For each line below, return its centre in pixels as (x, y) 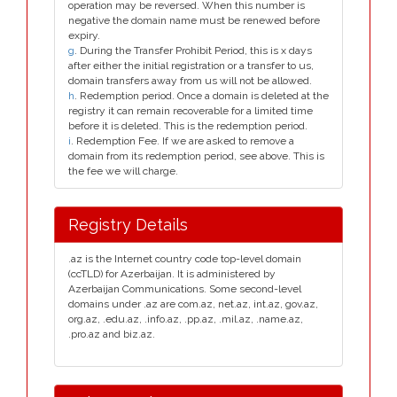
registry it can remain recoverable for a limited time (191, 111)
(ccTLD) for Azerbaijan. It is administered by (172, 274)
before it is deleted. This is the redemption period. (188, 126)
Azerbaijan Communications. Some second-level (185, 289)
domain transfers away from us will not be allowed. (190, 81)
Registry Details (128, 225)
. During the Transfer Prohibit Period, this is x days (193, 51)
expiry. (84, 35)
